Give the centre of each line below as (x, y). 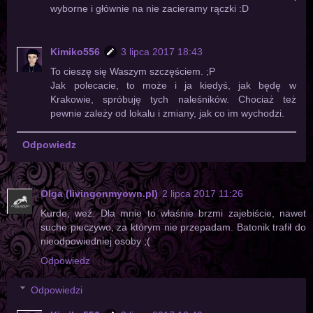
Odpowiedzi (57, 290)
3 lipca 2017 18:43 (162, 51)
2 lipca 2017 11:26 (203, 194)
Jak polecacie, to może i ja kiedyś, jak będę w (173, 85)
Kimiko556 (75, 51)
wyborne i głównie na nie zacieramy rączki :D (150, 8)
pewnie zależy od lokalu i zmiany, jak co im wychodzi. (168, 113)
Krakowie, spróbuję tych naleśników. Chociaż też (173, 99)
